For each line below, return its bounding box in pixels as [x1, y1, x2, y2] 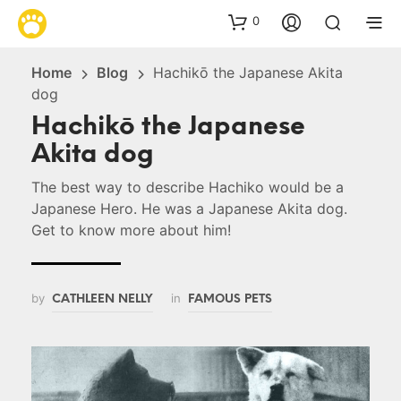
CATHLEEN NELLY [52, 292, 153, 305]
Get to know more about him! [31, 220, 231, 239]
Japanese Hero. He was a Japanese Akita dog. [31, 199, 347, 218]
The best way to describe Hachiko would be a [31, 177, 344, 196]
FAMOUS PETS [188, 292, 272, 305]
